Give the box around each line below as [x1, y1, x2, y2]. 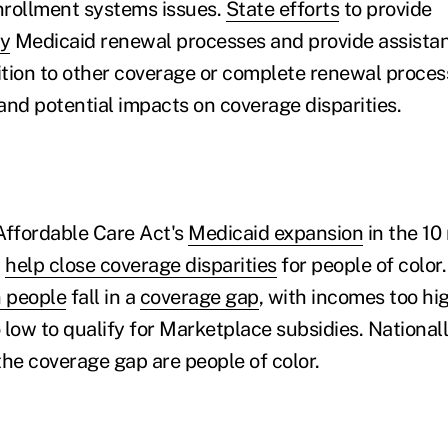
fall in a [66, 285, 140, 309]
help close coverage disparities [5, 253, 277, 277]
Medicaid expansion [188, 221, 363, 245]
